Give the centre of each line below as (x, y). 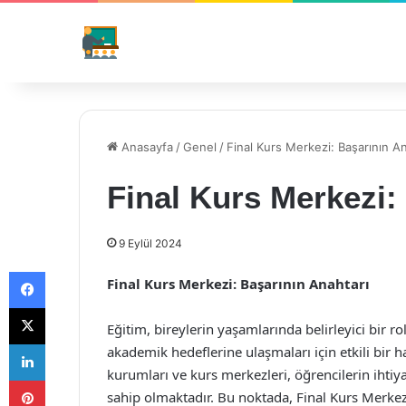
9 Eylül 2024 (150, 243)
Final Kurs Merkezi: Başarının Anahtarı (238, 284)
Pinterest (70, 380)
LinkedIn (68, 343)
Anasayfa (145, 147)
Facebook (72, 271)
